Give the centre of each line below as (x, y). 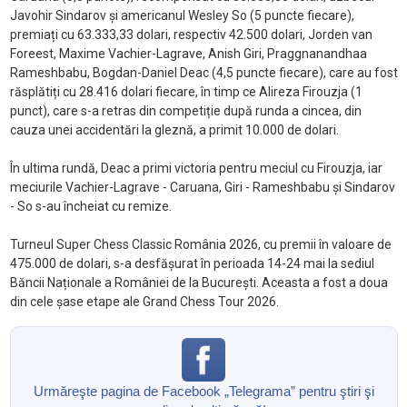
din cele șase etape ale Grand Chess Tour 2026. (144, 301)
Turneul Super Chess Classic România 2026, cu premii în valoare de (200, 244)
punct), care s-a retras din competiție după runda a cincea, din (185, 110)
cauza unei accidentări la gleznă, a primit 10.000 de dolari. (174, 129)
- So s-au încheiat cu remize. (90, 206)
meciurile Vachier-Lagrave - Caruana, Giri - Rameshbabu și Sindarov (202, 187)
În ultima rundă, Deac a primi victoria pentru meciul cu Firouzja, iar (196, 168)
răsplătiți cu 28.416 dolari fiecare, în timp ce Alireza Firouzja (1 (186, 91)
